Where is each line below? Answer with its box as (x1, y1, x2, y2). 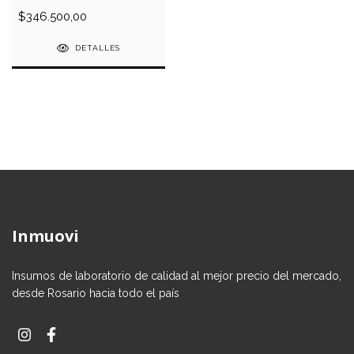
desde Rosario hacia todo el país (12, 287, 179, 300)
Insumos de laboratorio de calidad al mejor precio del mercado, (12, 269, 341, 283)
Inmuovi (12, 224, 79, 247)
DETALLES (74, 43, 120, 53)
